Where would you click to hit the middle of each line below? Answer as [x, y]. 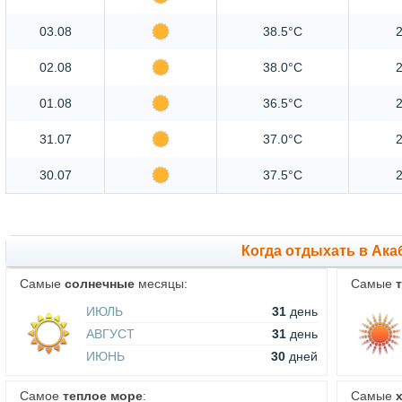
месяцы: [161, 284]
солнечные [100, 284]
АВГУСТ [110, 334]
